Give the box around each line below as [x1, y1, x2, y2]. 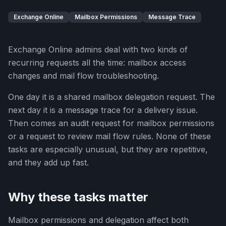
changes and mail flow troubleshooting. [8, 71, 159, 81]
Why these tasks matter [8, 190, 148, 204]
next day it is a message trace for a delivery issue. [8, 105, 198, 115]
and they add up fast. [8, 157, 89, 167]
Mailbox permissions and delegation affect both [8, 215, 189, 225]
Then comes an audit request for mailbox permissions [8, 118, 214, 128]
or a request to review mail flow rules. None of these [8, 131, 211, 141]
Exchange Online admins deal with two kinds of [8, 44, 188, 54]
